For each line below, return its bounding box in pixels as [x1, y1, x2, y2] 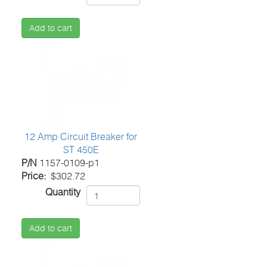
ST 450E [63, 144, 99, 156]
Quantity [45, 186, 81, 198]
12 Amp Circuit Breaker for [24, 131, 138, 143]
